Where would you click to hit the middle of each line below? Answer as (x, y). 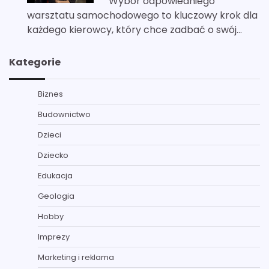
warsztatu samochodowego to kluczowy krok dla (142, 15)
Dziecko (53, 155)
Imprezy (54, 237)
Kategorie (35, 62)
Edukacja (55, 175)
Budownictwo (64, 114)
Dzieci (50, 134)
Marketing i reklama (76, 257)
